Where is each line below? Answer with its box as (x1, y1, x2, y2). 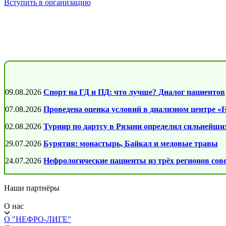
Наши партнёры (4, 184, 60, 192)
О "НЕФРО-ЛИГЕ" (4, 215, 71, 223)
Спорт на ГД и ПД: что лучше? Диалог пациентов (43, 88, 225, 96)
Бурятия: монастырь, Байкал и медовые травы (43, 139, 218, 148)
